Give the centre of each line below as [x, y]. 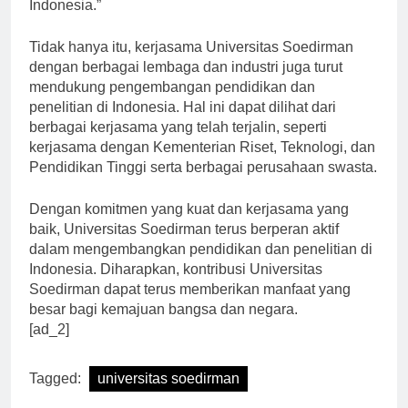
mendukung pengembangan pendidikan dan [172, 103]
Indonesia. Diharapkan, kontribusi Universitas [176, 285]
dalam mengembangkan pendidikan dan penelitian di [201, 265]
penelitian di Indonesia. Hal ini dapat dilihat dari [183, 123]
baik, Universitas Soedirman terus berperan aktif [184, 245]
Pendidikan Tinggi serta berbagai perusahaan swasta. [203, 183]
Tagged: [57, 394]
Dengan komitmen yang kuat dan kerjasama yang [189, 225]
